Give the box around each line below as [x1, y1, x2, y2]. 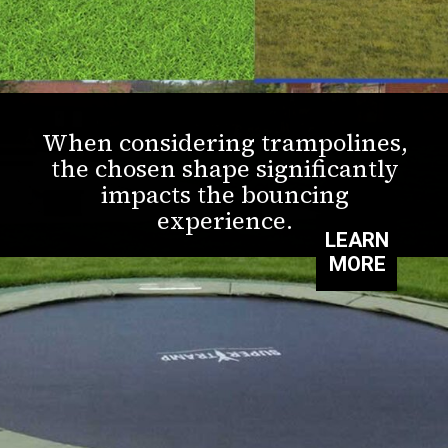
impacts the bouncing [100, 178, 349, 212]
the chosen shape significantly [50, 152, 399, 186]
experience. [156, 204, 293, 238]
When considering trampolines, [41, 126, 408, 160]
